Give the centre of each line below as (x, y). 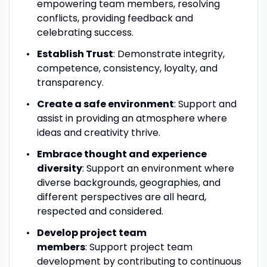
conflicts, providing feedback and (115, 18)
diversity (59, 168)
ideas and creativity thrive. (98, 132)
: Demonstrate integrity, (169, 54)
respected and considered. (100, 211)
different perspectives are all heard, (121, 197)
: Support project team (139, 247)
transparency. (71, 82)
